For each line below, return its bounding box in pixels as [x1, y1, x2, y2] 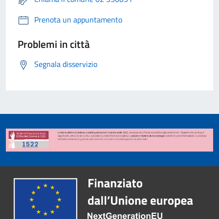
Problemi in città [18, 36, 90, 52]
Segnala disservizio [34, 58, 97, 70]
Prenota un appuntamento [34, 14, 122, 26]
